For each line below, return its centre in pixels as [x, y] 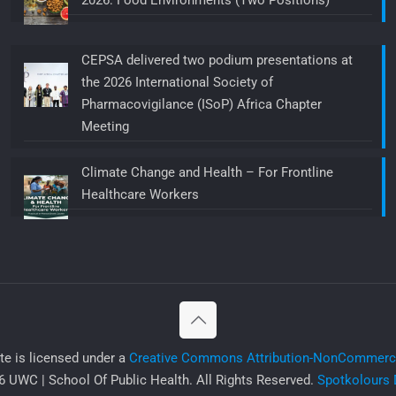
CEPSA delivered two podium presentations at [217, 61]
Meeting [105, 127]
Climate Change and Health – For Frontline [207, 173]
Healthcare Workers [140, 195]
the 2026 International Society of [177, 83]
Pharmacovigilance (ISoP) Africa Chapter [201, 105]
